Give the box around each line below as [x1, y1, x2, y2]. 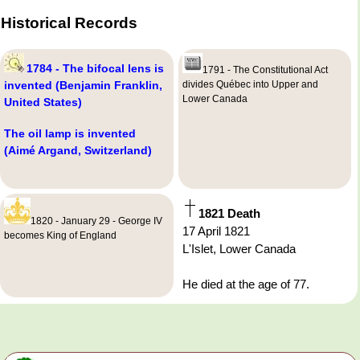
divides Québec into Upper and [182, 79, 318, 91]
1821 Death [198, 207, 260, 221]
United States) [4, 96, 83, 109]
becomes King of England [4, 230, 117, 242]
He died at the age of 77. [182, 277, 309, 292]
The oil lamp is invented [4, 127, 137, 141]
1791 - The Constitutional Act [202, 64, 328, 76]
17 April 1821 [182, 224, 250, 239]
